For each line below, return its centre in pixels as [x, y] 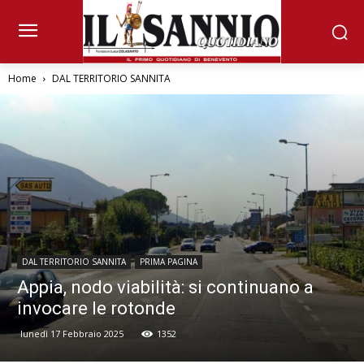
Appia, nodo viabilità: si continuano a [165, 288]
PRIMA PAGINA [169, 262]
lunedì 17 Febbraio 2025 [72, 334]
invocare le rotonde [96, 309]
